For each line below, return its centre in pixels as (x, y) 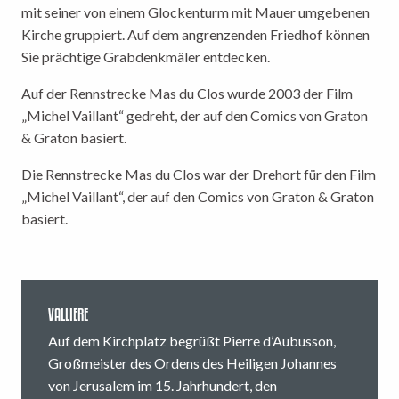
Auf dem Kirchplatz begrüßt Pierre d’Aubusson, (192, 341)
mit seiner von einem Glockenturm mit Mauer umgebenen (195, 12)
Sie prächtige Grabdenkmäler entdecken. (146, 57)
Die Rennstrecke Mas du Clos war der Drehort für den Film (199, 175)
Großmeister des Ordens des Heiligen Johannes (192, 363)
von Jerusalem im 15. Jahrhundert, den (163, 386)
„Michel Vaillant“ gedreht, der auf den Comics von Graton (195, 116)
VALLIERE (68, 315)
